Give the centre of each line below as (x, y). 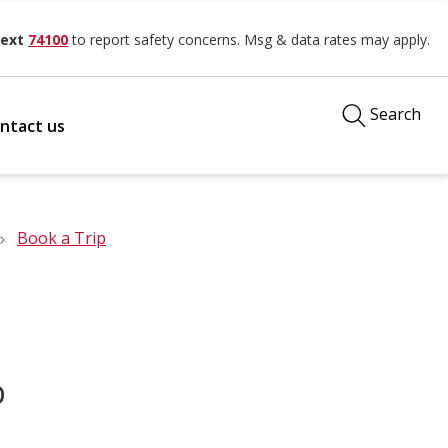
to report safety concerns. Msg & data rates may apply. (249, 39)
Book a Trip (61, 238)
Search (395, 113)
